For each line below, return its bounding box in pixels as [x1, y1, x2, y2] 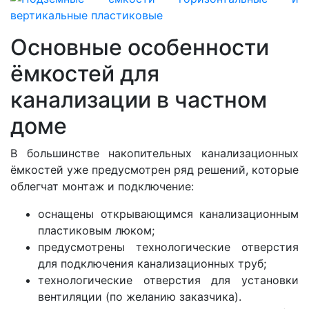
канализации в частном [10, 86, 267, 113]
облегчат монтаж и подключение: [10, 179, 194, 193]
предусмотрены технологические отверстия [38, 239, 299, 254]
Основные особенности [10, 33, 269, 61]
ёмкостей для [10, 59, 159, 87]
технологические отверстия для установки [38, 272, 299, 287]
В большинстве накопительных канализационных [10, 146, 299, 160]
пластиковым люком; [38, 223, 154, 237]
